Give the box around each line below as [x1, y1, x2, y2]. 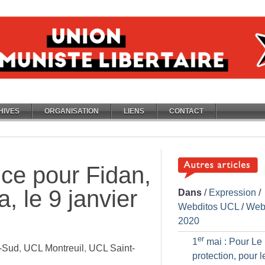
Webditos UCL [178, 202, 239, 212]
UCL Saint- [89, 243, 135, 253]
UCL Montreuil [24, 243, 84, 253]
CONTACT [169, 107, 203, 115]
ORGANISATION [44, 107, 99, 115]
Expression [209, 188, 256, 198]
